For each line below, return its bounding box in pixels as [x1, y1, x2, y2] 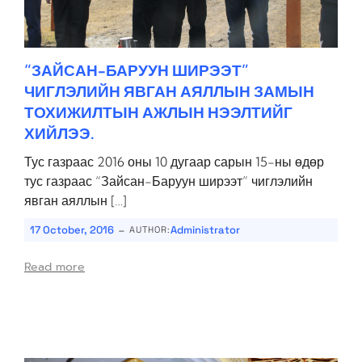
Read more [24, 259, 85, 276]
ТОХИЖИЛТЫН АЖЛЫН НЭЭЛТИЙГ [24, 103, 293, 122]
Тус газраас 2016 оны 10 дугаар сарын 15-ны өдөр [24, 154, 324, 170]
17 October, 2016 [30, 223, 114, 237]
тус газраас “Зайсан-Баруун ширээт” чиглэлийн [24, 173, 313, 189]
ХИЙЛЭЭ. [24, 124, 95, 143]
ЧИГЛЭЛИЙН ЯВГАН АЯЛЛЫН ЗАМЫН [24, 82, 314, 101]
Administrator [170, 223, 240, 237]
